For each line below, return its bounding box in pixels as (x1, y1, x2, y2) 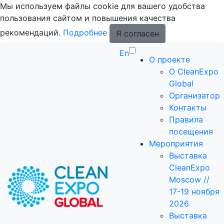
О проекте (149, 54, 190, 64)
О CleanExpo (169, 66, 218, 76)
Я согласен (116, 28, 159, 38)
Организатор (169, 90, 220, 100)
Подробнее (63, 27, 107, 38)
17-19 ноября (169, 186, 219, 196)
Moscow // (169, 174, 209, 184)
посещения (169, 126, 213, 136)
